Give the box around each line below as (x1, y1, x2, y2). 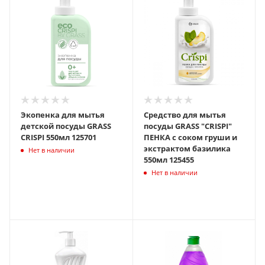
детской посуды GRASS (21, 120, 111, 131)
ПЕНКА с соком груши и (143, 131, 237, 143)
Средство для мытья (143, 109, 226, 120)
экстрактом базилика (143, 143, 231, 154)
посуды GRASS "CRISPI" (143, 120, 232, 131)
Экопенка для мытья (21, 109, 105, 120)
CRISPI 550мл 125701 (72, 131, 96, 143)
